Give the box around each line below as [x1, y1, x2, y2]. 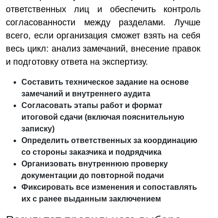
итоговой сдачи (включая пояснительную [21, 113, 184, 121]
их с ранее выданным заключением [21, 195, 161, 203]
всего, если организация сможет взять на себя [6, 31, 200, 40]
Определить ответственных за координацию [21, 136, 198, 145]
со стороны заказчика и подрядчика [21, 148, 162, 156]
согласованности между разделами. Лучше [6, 18, 200, 27]
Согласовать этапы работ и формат [21, 101, 163, 109]
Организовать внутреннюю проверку [21, 160, 168, 168]
